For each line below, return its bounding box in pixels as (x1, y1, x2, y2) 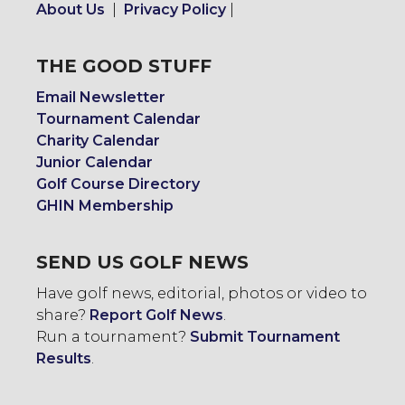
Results (36, 350, 91, 368)
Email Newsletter (36, 89, 165, 107)
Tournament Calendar (36, 110, 201, 128)
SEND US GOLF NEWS (36, 251, 249, 274)
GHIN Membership (36, 197, 174, 215)
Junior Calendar (36, 154, 153, 172)
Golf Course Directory (36, 175, 200, 193)
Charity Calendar (36, 132, 160, 150)
